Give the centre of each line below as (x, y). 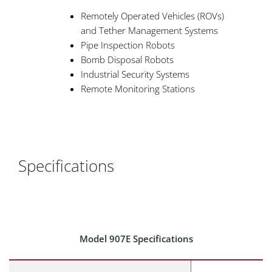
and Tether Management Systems (149, 30)
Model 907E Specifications (136, 238)
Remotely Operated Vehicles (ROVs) (152, 15)
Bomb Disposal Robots (127, 59)
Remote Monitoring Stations (138, 88)
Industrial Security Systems (135, 74)
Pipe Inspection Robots (128, 45)
